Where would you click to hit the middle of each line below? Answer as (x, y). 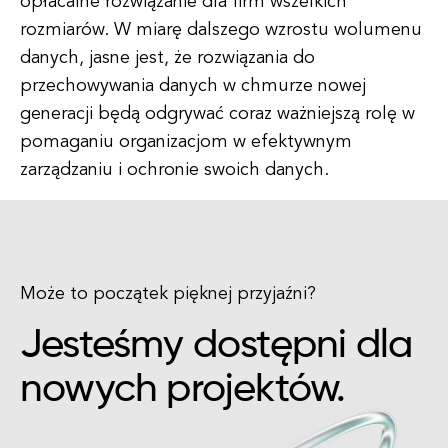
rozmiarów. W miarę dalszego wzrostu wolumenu (221, 30)
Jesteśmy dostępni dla (216, 346)
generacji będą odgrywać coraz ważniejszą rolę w (217, 114)
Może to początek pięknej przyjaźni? (168, 294)
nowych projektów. (183, 390)
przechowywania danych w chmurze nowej (193, 86)
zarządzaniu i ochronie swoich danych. (174, 170)
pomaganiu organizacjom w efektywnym (186, 142)
